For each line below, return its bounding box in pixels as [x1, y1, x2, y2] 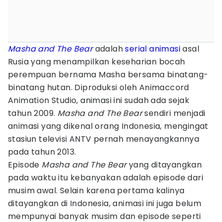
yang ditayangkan [126, 159, 202, 170]
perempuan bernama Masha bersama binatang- [8, 69, 209, 80]
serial [125, 43, 147, 55]
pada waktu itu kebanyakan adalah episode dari [8, 172, 203, 183]
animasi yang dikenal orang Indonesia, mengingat [8, 120, 209, 132]
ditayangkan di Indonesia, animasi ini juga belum [8, 198, 202, 209]
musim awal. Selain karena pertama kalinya [8, 185, 185, 196]
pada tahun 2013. [8, 146, 76, 158]
